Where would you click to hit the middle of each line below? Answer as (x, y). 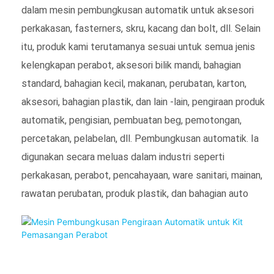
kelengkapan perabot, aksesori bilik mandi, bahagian (131, 66)
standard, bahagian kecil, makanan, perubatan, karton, (134, 84)
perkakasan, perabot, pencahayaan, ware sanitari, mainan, (142, 176)
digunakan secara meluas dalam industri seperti (123, 157)
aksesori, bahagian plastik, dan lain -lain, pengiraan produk (143, 102)
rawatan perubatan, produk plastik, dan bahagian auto (136, 194)
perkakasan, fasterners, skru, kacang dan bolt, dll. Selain (141, 29)
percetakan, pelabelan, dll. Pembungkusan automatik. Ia (140, 139)
